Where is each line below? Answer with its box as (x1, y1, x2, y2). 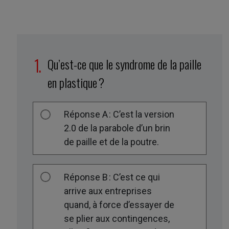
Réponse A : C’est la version (64, 109, 175, 120)
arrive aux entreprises (64, 185, 152, 196)
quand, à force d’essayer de (64, 199, 175, 210)
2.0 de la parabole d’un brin (64, 123, 171, 134)
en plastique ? (48, 73, 105, 91)
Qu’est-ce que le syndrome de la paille (48, 54, 202, 73)
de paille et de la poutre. (64, 136, 159, 148)
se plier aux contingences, (64, 213, 170, 224)
